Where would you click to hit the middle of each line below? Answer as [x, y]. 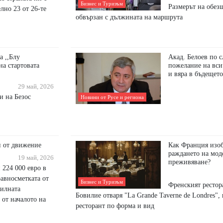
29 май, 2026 [34, 87]
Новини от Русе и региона [112, 97]
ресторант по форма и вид [115, 206]
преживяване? [189, 162]
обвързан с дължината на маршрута [129, 17]
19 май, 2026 [34, 158]
